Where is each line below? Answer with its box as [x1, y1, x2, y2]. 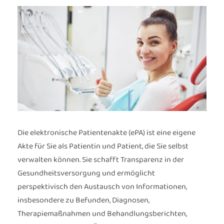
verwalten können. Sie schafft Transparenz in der [17, 153, 184, 166]
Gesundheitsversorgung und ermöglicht [17, 167, 155, 180]
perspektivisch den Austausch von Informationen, [17, 180, 187, 193]
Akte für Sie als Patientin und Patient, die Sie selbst [17, 140, 188, 153]
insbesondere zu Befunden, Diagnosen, [17, 194, 149, 207]
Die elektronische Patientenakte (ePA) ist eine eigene [17, 126, 195, 139]
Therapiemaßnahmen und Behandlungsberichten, [17, 207, 187, 220]
